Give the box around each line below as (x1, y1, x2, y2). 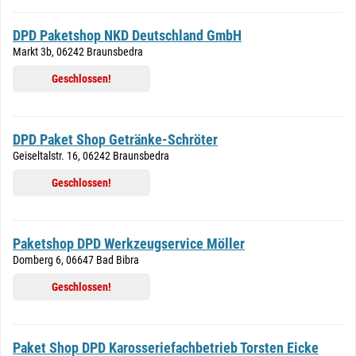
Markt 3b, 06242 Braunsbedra (13, 45, 143, 58)
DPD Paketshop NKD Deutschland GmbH (13, 27, 242, 44)
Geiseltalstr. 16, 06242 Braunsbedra (13, 149, 169, 162)
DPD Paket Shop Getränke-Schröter (13, 131, 218, 148)
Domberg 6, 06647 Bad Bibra (13, 253, 139, 266)
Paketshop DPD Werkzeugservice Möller (13, 235, 245, 252)
